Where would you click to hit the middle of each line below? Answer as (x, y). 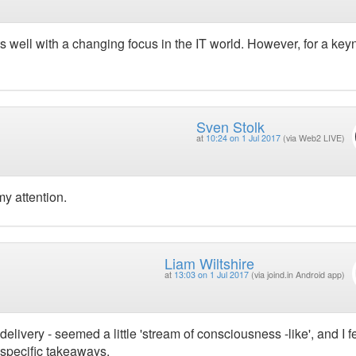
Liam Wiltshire (209, 263)
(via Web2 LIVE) (313, 137)
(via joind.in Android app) (298, 274)
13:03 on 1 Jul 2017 (211, 274)
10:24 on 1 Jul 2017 (243, 137)
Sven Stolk (230, 126)
